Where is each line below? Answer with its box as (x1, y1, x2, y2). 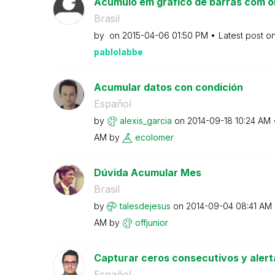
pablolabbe (93, 46, 143, 57)
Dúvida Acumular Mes (93, 166, 201, 179)
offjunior (134, 217, 168, 228)
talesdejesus (119, 200, 171, 211)
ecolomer (134, 131, 174, 142)
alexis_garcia (119, 115, 172, 126)
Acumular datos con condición (93, 80, 243, 93)
